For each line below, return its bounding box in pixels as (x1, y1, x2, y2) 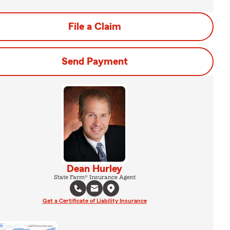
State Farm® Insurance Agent (53, 174, 136, 180)
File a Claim (68, 22, 121, 32)
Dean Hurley (67, 163, 122, 174)
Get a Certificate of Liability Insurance (42, 197, 147, 204)
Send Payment (61, 56, 128, 67)
